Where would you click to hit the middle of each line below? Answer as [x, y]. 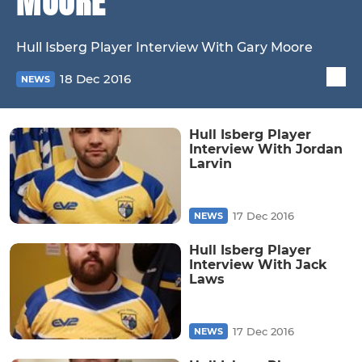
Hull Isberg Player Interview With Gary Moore [164, 47]
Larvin [210, 163]
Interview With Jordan [266, 149]
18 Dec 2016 [95, 79]
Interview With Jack [258, 265]
